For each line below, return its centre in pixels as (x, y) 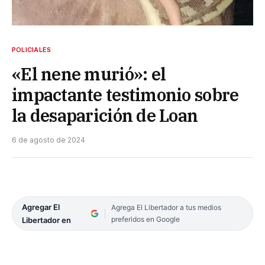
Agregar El (41, 207)
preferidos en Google (145, 219)
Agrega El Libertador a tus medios (166, 208)
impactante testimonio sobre (125, 95)
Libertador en (46, 220)
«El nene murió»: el (89, 74)
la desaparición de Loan (105, 116)
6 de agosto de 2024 (49, 140)
